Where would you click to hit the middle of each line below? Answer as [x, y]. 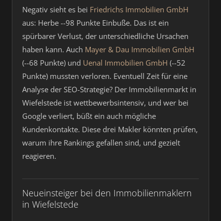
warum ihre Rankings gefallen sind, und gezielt [101, 143]
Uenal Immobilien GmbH [125, 63]
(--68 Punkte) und [53, 63]
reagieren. [39, 156]
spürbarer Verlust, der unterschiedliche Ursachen [105, 36]
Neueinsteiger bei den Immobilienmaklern [107, 193]
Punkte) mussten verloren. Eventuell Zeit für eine [105, 76]
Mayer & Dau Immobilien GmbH [140, 49]
